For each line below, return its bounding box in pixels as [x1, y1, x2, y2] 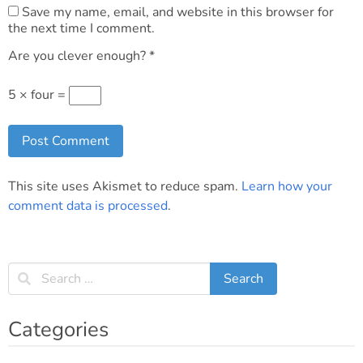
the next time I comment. [8, 19, 155, 37]
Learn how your [241, 177, 332, 195]
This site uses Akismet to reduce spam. [8, 177, 241, 195]
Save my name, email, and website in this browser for [19, 3, 334, 21]
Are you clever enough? [8, 47, 146, 65]
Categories [8, 315, 109, 344]
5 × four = [8, 86, 69, 104]
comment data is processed [8, 197, 168, 215]
